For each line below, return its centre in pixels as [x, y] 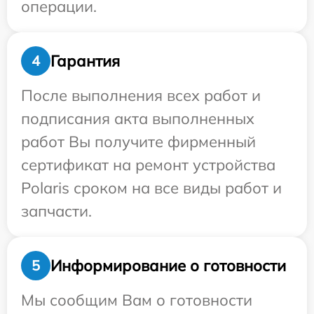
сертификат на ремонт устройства [148, 165]
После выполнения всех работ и [141, 95]
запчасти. [56, 211]
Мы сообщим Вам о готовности [137, 300]
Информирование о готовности [168, 265]
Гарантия [85, 61]
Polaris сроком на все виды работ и [151, 188]
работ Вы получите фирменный [138, 142]
